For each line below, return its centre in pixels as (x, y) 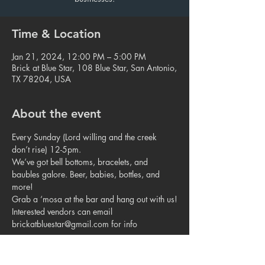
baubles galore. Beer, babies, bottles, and (87, 174)
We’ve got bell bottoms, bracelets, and (81, 162)
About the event (56, 114)
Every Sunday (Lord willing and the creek (85, 137)
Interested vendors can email (63, 211)
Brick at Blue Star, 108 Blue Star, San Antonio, (94, 68)
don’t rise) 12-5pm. (46, 149)
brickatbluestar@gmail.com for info (75, 224)
